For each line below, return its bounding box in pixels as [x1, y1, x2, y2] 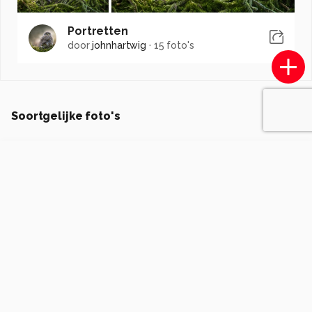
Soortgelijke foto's [11, 109, 120, 123]
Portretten [68, 24, 128, 38]
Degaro [39, 157, 74, 169]
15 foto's [153, 40, 194, 51]
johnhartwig [92, 40, 147, 51]
